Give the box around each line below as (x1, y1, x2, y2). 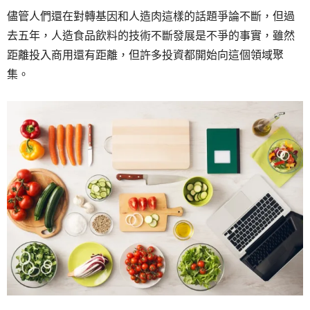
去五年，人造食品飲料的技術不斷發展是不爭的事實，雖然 (7, 28, 295, 43)
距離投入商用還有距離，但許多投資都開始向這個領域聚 (7, 48, 284, 62)
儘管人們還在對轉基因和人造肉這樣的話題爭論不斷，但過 (7, 9, 295, 24)
